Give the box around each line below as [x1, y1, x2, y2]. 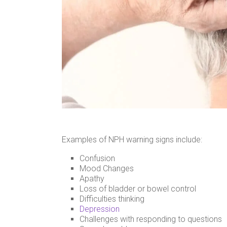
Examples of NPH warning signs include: [62, 134, 202, 144]
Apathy [80, 173, 104, 183]
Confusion [80, 153, 115, 163]
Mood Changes [80, 163, 134, 173]
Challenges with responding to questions [80, 214, 222, 224]
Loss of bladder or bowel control [80, 183, 196, 194]
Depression [80, 204, 120, 214]
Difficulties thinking [80, 194, 144, 204]
